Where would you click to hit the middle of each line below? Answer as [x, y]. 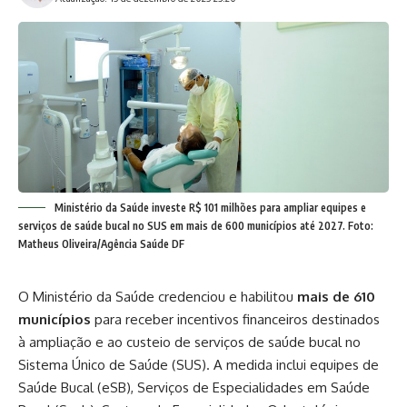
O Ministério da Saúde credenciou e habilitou [158, 297]
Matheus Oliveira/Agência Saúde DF [101, 244]
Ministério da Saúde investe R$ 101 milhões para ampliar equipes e [210, 208]
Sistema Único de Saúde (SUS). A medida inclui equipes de [199, 365]
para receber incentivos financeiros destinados [235, 320]
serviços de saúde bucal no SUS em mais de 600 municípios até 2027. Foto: [196, 226]
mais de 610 [336, 297]
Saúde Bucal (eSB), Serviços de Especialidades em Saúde [194, 388]
